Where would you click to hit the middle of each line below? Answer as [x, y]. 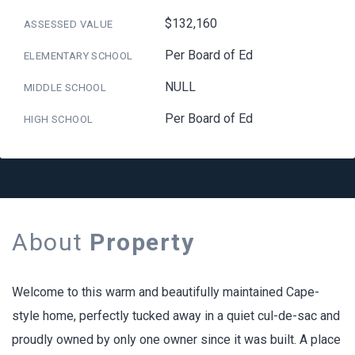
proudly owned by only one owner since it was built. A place [176, 339]
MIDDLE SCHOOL [65, 87]
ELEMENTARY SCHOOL [78, 55]
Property [142, 242]
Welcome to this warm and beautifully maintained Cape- [166, 292]
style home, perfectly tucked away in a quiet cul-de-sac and [176, 315]
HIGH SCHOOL [59, 119]
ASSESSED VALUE [69, 24]
